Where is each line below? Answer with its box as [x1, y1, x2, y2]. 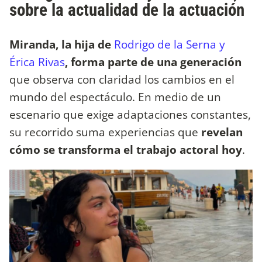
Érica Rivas [9, 54, 65, 70]
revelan [198, 124, 243, 140]
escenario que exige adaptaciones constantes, [9, 106, 251, 123]
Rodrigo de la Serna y [114, 36, 225, 53]
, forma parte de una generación [65, 54, 242, 70]
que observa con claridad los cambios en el [9, 71, 235, 88]
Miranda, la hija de [9, 36, 114, 53]
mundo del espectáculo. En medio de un [9, 89, 221, 105]
